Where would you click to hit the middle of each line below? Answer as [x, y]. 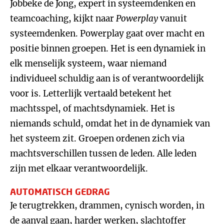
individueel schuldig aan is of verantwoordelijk [107, 78]
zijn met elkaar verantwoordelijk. [79, 168]
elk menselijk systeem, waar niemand [88, 63]
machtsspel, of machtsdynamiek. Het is [92, 108]
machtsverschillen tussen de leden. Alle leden [103, 153]
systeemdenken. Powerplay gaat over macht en [107, 33]
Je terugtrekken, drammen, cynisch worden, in [107, 205]
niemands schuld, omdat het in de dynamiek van [110, 123]
